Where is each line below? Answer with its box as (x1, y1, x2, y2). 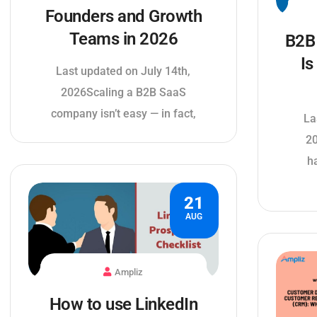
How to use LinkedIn (49, 294, 198, 314)
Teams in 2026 (69, 29, 178, 49)
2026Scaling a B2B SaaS (60, 86, 186, 99)
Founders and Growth (45, 6, 202, 26)
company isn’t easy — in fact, (50, 107, 196, 120)
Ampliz (115, 266, 144, 277)
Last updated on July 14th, (56, 64, 191, 78)
